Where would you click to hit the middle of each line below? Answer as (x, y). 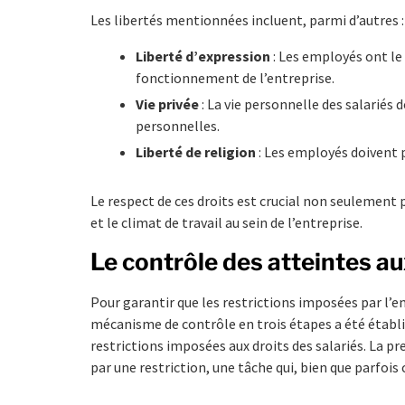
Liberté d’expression (203, 56)
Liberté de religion (196, 151)
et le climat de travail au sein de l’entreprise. (226, 222)
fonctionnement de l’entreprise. (235, 77)
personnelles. (178, 125)
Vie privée (167, 104)
